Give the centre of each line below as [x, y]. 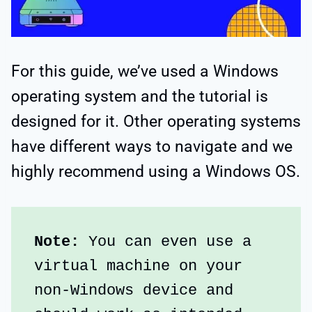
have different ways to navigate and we [152, 147]
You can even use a [170, 242]
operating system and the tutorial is [140, 97]
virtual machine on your [138, 267]
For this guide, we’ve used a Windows [145, 72]
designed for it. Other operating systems [156, 122]
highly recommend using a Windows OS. [156, 172]
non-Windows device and [134, 291]
